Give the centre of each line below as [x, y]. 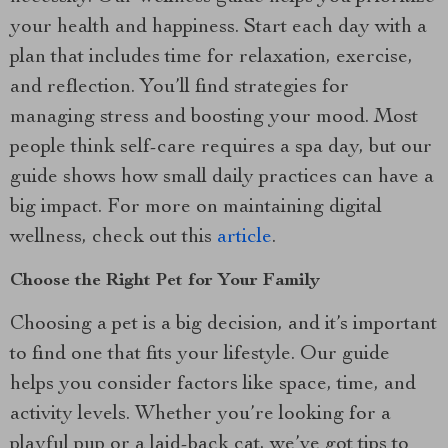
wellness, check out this [113, 238]
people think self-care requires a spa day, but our [221, 148]
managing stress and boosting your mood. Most [214, 118]
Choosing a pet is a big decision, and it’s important [223, 325]
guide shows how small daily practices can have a [222, 178]
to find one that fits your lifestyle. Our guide [200, 355]
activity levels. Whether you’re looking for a [200, 415]
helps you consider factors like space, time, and [213, 385]
